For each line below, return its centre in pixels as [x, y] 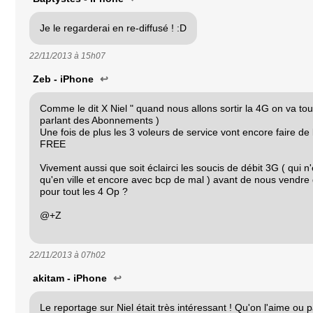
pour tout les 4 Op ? [84, 192]
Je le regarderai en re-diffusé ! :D [113, 28]
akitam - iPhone [71, 278]
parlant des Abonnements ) [100, 121]
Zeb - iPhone [65, 79]
